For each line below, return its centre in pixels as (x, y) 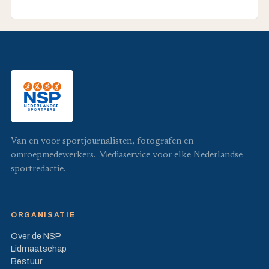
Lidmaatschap (39, 248)
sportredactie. (38, 169)
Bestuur (27, 261)
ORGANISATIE (43, 215)
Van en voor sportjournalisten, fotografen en (102, 141)
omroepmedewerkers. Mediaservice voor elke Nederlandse (127, 155)
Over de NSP (36, 236)
